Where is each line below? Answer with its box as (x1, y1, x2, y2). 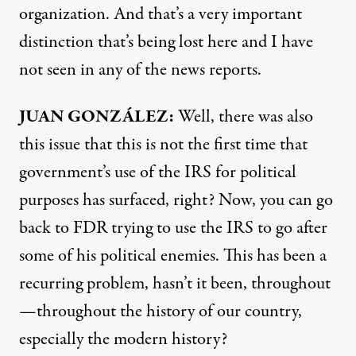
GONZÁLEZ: (64, 104, 174, 130)
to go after (253, 215, 327, 241)
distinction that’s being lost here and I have (19, 29, 313, 55)
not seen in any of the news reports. (19, 57, 261, 83)
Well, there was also (174, 104, 313, 130)
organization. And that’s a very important (19, 2, 302, 27)
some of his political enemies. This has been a (19, 243, 327, 269)
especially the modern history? (19, 327, 227, 352)
